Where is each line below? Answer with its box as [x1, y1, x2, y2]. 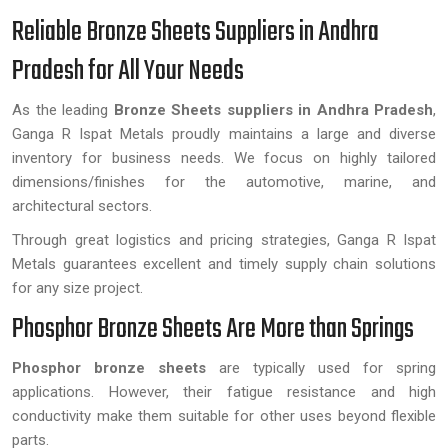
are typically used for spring [206, 359, 436, 377]
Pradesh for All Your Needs [12, 50, 244, 93]
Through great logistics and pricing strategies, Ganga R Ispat [12, 231, 436, 249]
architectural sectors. [12, 197, 152, 215]
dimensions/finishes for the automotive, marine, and [12, 173, 436, 191]
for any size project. [12, 279, 143, 297]
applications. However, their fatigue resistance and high [12, 383, 436, 401]
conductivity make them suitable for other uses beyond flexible [12, 407, 436, 425]
